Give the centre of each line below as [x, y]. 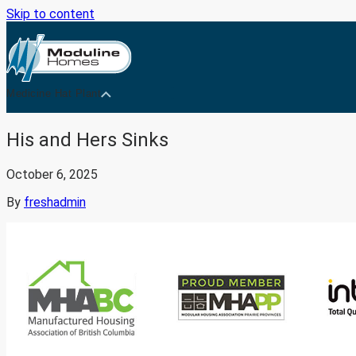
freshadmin [55, 202]
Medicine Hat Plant [54, 93]
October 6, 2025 [52, 174]
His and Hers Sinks [87, 139]
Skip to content [50, 14]
